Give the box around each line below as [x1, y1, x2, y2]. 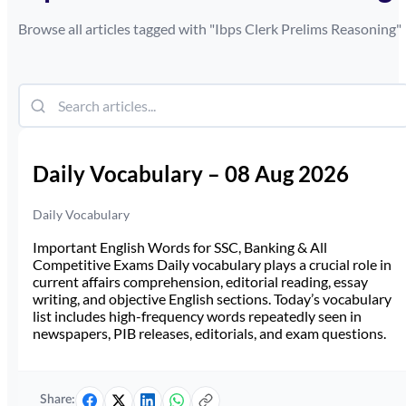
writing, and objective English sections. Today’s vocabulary [33, 289, 391, 307]
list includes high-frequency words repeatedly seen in [33, 306, 362, 324]
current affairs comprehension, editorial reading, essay [33, 272, 368, 290]
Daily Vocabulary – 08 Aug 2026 [33, 159, 349, 187]
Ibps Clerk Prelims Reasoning [215, 20, 396, 37]
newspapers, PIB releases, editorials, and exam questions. [33, 324, 386, 342]
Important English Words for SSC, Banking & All [33, 237, 327, 256]
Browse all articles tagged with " [18, 20, 215, 37]
